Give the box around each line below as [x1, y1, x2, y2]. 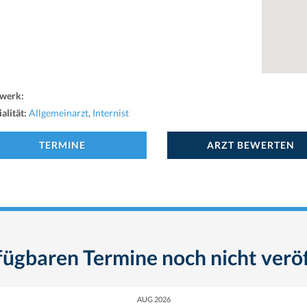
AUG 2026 [136, 295, 171, 304]
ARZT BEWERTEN [207, 139, 295, 151]
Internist [93, 107, 129, 119]
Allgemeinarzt [29, 107, 88, 119]
